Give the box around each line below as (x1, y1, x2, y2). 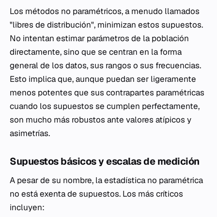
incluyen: (10, 202, 45, 213)
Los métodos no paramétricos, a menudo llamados (10, 6, 200, 17)
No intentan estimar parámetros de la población (10, 33, 189, 44)
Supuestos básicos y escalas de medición (10, 155, 200, 168)
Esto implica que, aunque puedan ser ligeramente (10, 74, 196, 85)
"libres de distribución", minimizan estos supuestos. (10, 19, 203, 31)
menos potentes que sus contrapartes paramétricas (10, 87, 204, 98)
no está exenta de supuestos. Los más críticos (10, 188, 183, 200)
